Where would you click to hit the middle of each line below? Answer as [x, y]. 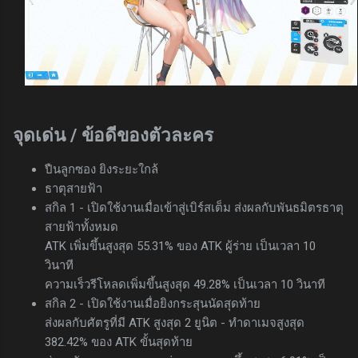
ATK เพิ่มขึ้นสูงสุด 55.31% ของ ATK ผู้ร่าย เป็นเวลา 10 [180, 246]
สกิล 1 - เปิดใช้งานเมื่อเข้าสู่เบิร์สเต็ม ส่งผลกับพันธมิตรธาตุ [194, 207]
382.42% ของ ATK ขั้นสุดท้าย [119, 342]
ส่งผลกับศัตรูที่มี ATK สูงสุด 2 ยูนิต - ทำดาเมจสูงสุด [175, 322]
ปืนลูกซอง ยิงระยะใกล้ [101, 169]
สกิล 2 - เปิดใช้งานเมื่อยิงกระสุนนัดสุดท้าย [153, 303]
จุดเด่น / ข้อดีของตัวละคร [113, 135]
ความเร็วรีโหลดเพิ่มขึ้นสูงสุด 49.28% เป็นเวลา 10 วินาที [185, 284]
